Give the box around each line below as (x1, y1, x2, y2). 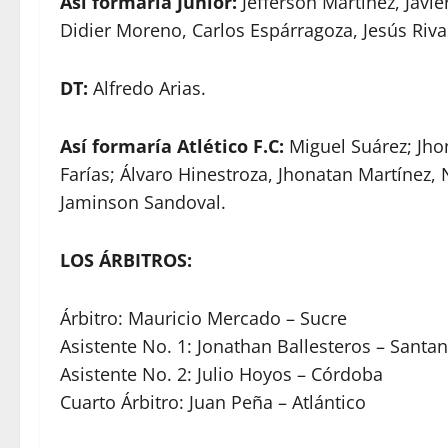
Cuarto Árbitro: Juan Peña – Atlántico (60, 389, 366, 414)
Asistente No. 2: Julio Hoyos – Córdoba (60, 361, 383, 386)
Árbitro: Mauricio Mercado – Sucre (60, 305, 347, 330)
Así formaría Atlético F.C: (60, 133, 289, 158)
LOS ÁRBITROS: (60, 247, 192, 272)
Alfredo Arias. (88, 75, 206, 100)
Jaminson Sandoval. (60, 189, 226, 214)
